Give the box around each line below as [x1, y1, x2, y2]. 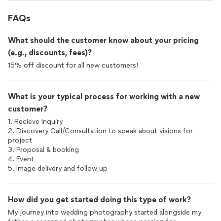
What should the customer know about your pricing [8, 36, 199, 45]
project [8, 136, 32, 145]
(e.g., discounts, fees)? [8, 48, 92, 57]
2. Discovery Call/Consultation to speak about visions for [8, 127, 193, 135]
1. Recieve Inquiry [8, 117, 63, 126]
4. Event [8, 155, 34, 163]
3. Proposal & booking [8, 146, 79, 154]
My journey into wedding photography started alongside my [8, 208, 201, 217]
